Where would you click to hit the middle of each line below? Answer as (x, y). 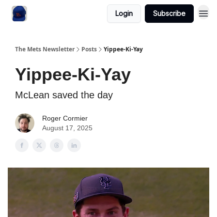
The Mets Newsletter (45, 49)
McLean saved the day (64, 95)
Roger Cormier (65, 118)
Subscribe (169, 13)
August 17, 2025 (67, 128)
